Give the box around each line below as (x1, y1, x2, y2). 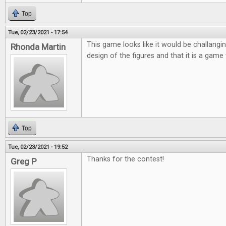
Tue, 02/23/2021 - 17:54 (8, 29, 68, 36)
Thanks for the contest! (87, 155, 164, 163)
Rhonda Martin (11, 42, 66, 52)
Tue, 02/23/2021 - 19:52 (8, 143, 68, 150)
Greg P (11, 156, 37, 166)
